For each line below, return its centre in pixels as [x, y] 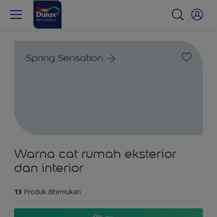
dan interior [49, 168]
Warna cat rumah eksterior [95, 154]
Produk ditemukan [52, 192]
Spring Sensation [64, 58]
